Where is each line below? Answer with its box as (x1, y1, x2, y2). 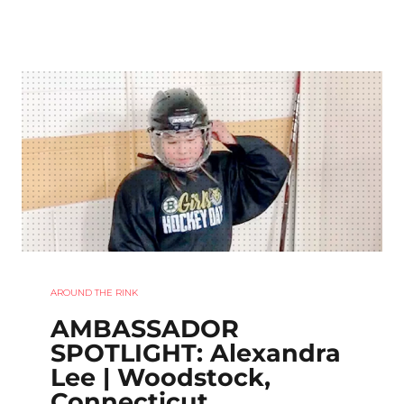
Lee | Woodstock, (50, 362, 271, 392)
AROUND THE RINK (50, 287, 138, 299)
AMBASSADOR (50, 313, 239, 344)
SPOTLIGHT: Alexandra (50, 337, 341, 368)
